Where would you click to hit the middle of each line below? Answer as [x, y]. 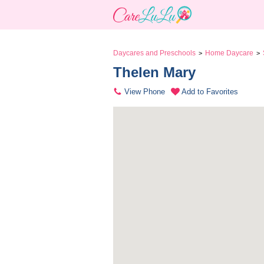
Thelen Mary [156, 72]
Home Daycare [229, 53]
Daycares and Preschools [154, 53]
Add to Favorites [210, 92]
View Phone [145, 92]
